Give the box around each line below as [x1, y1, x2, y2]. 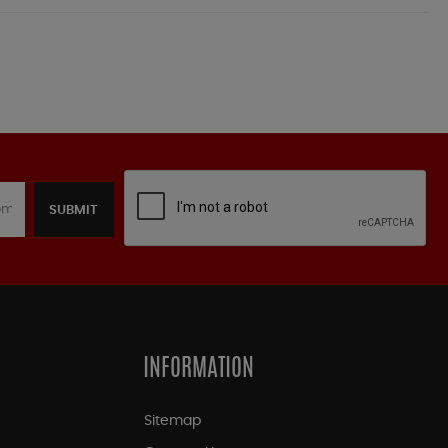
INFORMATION [142, 358, 254, 383]
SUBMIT [49, 203, 99, 217]
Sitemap [143, 414, 201, 429]
